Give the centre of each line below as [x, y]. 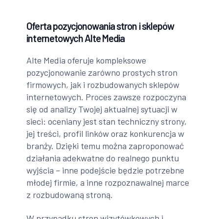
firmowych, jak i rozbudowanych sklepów [103, 85]
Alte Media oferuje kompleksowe [87, 60]
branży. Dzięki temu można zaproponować [105, 146]
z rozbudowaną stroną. [70, 195]
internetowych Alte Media [76, 38]
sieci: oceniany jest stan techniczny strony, [107, 121]
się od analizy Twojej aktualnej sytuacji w [102, 109]
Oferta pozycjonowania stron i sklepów [100, 26]
